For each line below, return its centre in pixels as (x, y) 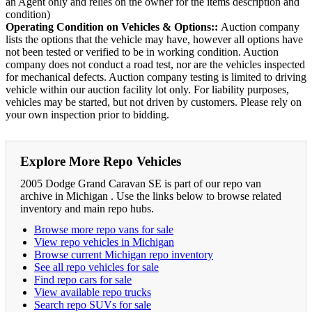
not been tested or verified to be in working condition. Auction (142, 52)
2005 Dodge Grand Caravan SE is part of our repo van (141, 183)
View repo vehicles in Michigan (104, 242)
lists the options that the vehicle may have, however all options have (154, 39)
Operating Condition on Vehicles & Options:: (113, 26)
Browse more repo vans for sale (104, 229)
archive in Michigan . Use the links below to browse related (151, 196)
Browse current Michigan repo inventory (124, 254)
